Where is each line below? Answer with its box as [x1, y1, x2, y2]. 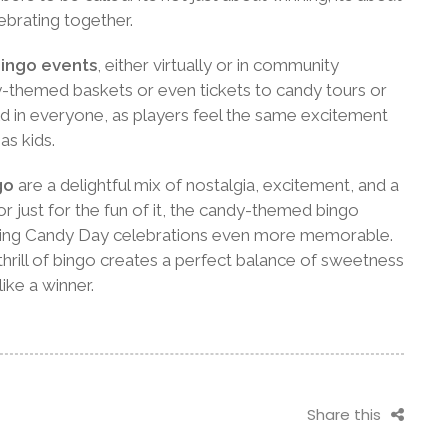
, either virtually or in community [97, 54, 339, 75]
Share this [307, 404, 381, 426]
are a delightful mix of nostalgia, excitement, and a [14, 174, 399, 195]
